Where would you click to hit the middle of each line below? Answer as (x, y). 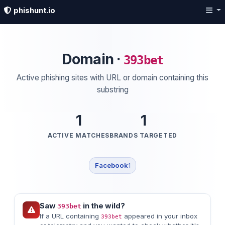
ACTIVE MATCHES (79, 135)
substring (113, 89)
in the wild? (103, 206)
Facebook (111, 165)
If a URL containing (70, 216)
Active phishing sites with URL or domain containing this (113, 77)
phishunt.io (33, 10)
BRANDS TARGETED (143, 135)
